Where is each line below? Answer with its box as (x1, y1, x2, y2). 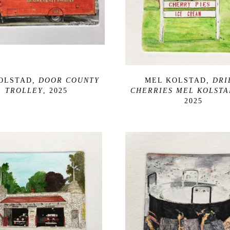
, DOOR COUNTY (32, 76, 100, 84)
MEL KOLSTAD (144, 76, 206, 84)
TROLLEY (5, 86, 43, 94)
